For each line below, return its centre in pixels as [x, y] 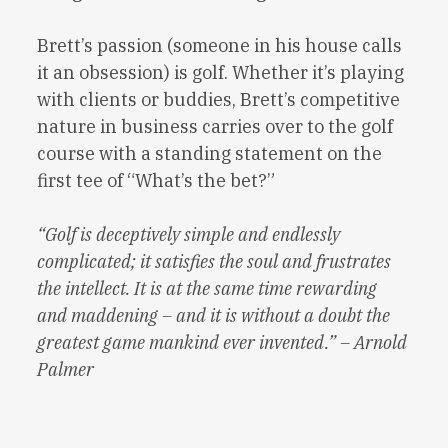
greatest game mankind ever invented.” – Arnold [222, 343]
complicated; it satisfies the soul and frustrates [214, 262]
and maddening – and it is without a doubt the [214, 316]
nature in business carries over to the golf [215, 127]
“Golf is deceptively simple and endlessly [189, 235]
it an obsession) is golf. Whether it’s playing [221, 73]
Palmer [66, 370]
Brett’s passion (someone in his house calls [220, 46]
